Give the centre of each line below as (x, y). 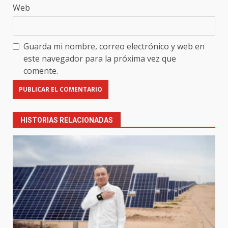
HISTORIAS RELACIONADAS (67, 120)
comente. (41, 70)
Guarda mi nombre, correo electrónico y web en (114, 46)
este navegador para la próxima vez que (100, 58)
